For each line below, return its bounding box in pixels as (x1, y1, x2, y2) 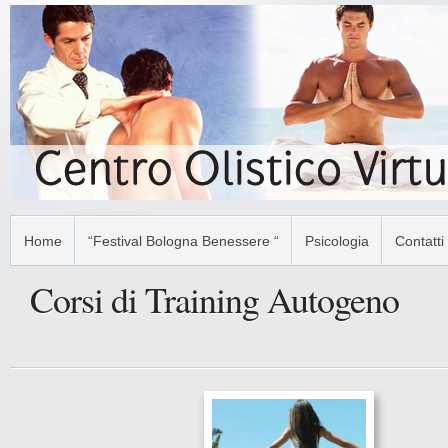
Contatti (395, 233, 444, 249)
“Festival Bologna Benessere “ (88, 233, 279, 249)
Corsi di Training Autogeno (30, 275, 399, 323)
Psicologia (305, 233, 369, 249)
